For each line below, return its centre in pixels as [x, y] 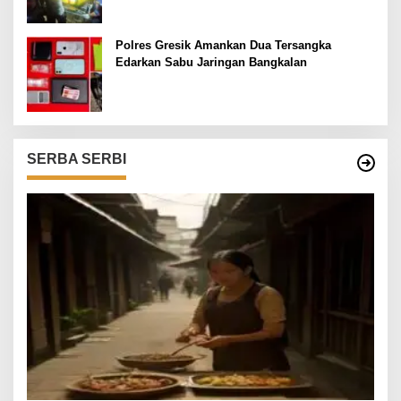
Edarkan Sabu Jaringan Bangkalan [211, 63]
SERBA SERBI [77, 159]
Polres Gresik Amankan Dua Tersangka [223, 46]
